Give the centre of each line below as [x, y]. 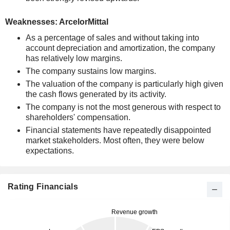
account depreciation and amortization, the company [120, 48]
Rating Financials [43, 187]
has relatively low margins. [74, 58]
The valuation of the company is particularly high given [124, 84]
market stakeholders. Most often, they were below [115, 140]
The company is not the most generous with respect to [123, 107]
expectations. [50, 151]
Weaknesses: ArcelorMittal [57, 22]
